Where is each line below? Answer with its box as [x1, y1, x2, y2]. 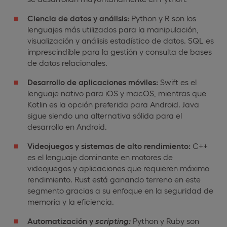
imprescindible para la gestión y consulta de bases [27, 46, 212, 56]
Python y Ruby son [131, 215, 199, 225]
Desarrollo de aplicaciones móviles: [27, 77, 158, 87]
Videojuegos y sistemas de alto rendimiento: [27, 140, 191, 150]
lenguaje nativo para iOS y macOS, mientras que [27, 88, 206, 98]
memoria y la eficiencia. [27, 196, 114, 206]
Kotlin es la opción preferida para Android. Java [27, 99, 199, 109]
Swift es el [158, 77, 197, 87]
